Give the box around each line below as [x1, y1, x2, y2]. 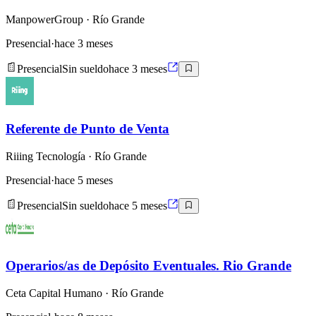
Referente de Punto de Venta [6, 121, 169, 137]
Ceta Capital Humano [6, 286, 102, 299]
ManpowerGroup [6, 13, 83, 26]
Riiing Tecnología [6, 150, 85, 162]
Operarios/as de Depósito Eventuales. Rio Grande [6, 257, 291, 273]
